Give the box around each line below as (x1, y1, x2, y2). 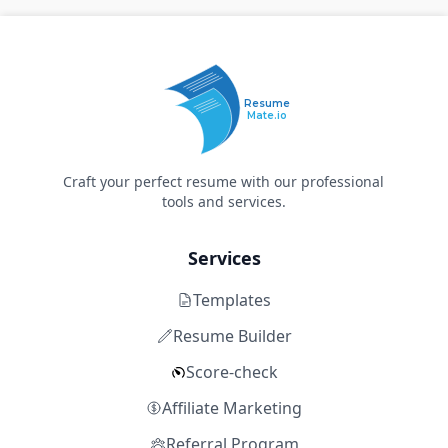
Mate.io (246, 109, 287, 122)
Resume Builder (172, 325, 292, 347)
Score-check (185, 361, 278, 383)
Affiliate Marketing (162, 397, 302, 419)
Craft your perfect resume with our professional (63, 172, 385, 191)
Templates (193, 289, 271, 311)
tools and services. (161, 192, 286, 211)
